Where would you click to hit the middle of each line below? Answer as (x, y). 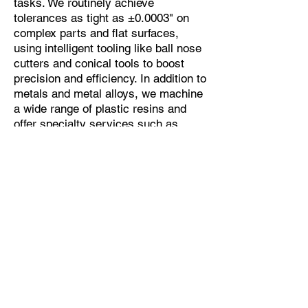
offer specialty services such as (96, 124)
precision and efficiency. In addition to (110, 78)
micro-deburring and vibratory (90, 139)
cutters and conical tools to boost (99, 63)
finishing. (38, 154)
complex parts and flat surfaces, (96, 33)
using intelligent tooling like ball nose (108, 48)
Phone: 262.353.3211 (61, 279)
